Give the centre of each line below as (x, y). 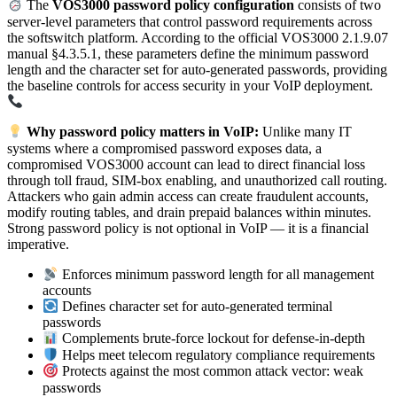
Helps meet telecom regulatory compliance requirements (217, 355)
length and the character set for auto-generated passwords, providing (197, 69)
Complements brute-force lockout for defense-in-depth (212, 339)
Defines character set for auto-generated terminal (196, 307)
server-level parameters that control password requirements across (190, 21)
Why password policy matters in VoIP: (143, 132)
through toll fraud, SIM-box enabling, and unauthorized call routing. (197, 180)
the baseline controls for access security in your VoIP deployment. (190, 85)
